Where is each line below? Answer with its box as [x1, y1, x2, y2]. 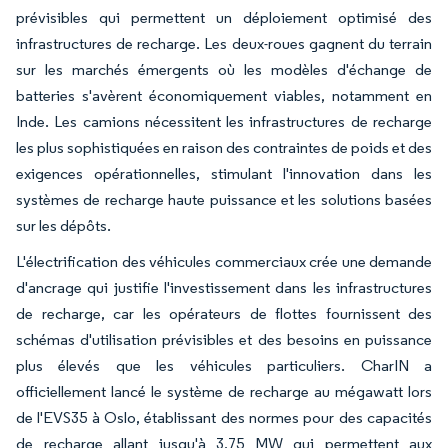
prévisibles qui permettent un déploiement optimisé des [16, 8, 432, 27]
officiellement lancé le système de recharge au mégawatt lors [16, 382, 432, 401]
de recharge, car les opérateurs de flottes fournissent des [16, 304, 432, 323]
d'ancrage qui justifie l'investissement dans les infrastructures [16, 278, 432, 297]
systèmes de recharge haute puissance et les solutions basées [16, 190, 432, 209]
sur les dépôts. [16, 216, 111, 235]
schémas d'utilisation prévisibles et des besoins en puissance [16, 330, 432, 349]
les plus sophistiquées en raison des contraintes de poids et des [16, 138, 432, 157]
